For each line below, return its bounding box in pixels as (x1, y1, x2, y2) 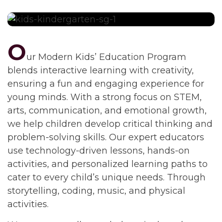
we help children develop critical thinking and (7, 118, 213, 129)
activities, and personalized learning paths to (7, 158, 208, 169)
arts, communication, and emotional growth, (7, 105, 207, 116)
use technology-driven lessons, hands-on (7, 145, 190, 156)
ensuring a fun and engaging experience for (7, 78, 204, 89)
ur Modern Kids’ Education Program (26, 51, 186, 62)
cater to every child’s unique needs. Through (7, 171, 206, 183)
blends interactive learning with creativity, (7, 64, 194, 76)
